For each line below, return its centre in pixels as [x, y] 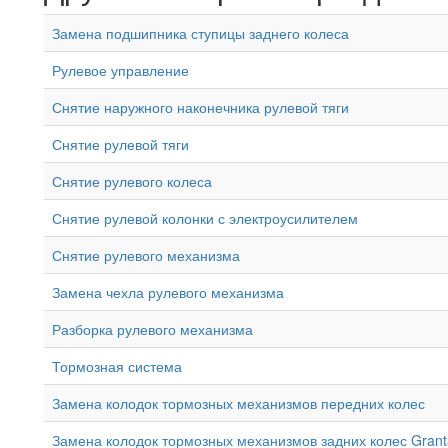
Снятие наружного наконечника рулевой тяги [200, 106]
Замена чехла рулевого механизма [168, 291]
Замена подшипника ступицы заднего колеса [200, 32]
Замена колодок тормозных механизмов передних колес [238, 402]
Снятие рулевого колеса [132, 180]
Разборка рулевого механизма [152, 328]
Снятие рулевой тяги [120, 143]
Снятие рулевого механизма [146, 254]
